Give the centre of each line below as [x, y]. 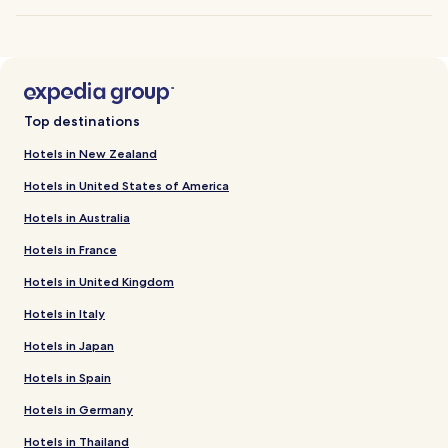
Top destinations [82, 120]
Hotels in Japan [69, 345]
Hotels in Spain [67, 377]
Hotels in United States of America [126, 185]
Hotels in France [70, 249]
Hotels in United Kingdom [99, 281]
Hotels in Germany [78, 409]
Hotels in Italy [64, 313]
